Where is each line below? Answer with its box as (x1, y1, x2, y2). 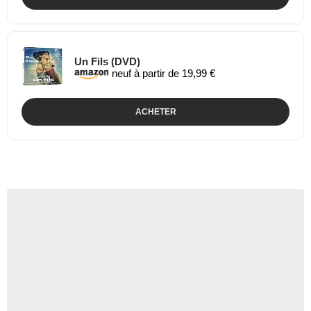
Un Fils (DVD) (74, 55, 140, 67)
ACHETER (135, 107, 176, 117)
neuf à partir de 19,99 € (109, 67, 215, 79)
